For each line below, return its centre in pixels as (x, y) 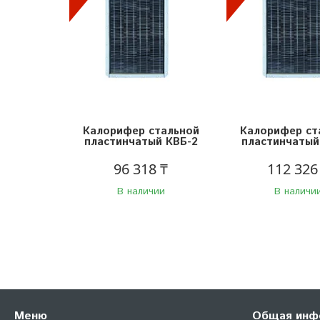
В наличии (141, 191)
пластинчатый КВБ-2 (141, 141)
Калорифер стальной (141, 131)
